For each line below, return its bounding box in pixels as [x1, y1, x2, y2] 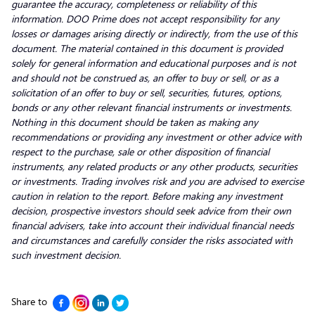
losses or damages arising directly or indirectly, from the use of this [11, 26, 297, 40]
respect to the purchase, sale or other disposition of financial [11, 144, 269, 158]
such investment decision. [11, 247, 121, 262]
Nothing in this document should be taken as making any [11, 115, 258, 129]
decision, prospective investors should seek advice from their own [11, 203, 291, 217]
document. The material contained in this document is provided [11, 41, 283, 55]
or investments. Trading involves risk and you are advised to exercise [11, 174, 304, 188]
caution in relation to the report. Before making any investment [11, 188, 283, 202]
